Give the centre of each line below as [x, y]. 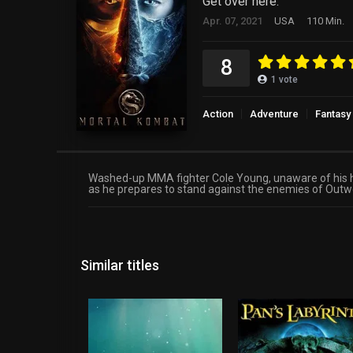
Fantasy [333, 114]
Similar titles [120, 265]
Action [218, 114]
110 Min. [325, 21]
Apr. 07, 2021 [232, 21]
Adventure [274, 114]
